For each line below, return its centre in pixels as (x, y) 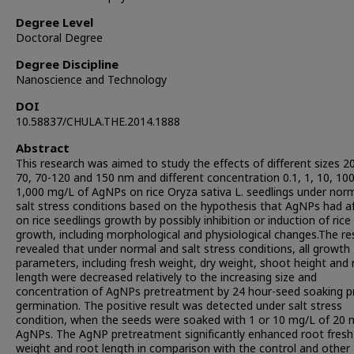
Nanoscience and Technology (91, 80)
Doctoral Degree (59, 38)
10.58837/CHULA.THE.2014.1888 (98, 122)
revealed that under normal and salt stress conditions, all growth (183, 249)
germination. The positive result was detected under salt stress (179, 306)
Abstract (43, 149)
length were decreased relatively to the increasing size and (166, 278)
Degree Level (55, 23)
